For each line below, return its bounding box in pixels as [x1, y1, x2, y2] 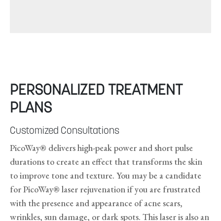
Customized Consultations [10, 126, 119, 137]
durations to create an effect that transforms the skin [10, 156, 202, 168]
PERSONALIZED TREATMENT [10, 83, 183, 99]
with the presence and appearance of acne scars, [10, 197, 183, 209]
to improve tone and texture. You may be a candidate [10, 170, 201, 182]
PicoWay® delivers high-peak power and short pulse [10, 142, 193, 154]
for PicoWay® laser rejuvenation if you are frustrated [10, 184, 200, 195]
